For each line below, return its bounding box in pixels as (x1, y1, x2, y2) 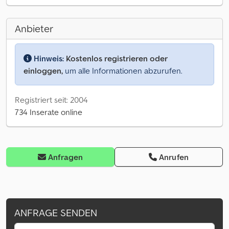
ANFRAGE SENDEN (14, 206, 97, 220)
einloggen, (24, 65, 63, 76)
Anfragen (48, 152, 83, 163)
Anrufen (159, 152, 189, 163)
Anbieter (15, 22, 53, 36)
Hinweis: (32, 53, 66, 64)
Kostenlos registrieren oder (66, 53, 168, 64)
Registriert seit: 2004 (15, 95, 88, 105)
